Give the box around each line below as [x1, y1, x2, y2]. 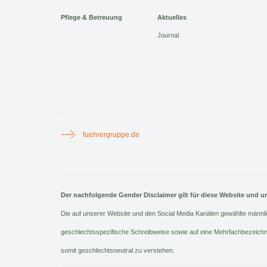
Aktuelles [157, 14, 187, 21]
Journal [157, 32, 179, 39]
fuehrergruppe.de [83, 131, 139, 139]
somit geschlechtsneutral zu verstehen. [61, 247, 175, 254]
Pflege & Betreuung [61, 14, 122, 21]
